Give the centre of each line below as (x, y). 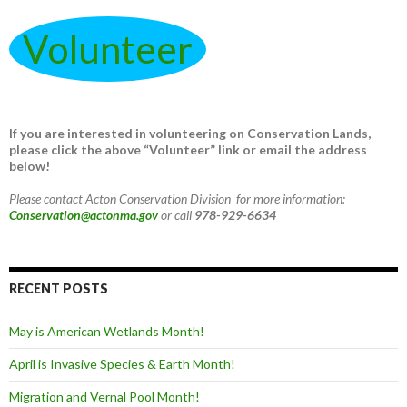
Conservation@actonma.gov (85, 215)
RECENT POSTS (59, 289)
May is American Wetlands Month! (107, 332)
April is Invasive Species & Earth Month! (122, 364)
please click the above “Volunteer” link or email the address (188, 150)
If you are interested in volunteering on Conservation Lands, (190, 134)
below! (30, 166)
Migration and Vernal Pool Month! (104, 397)
